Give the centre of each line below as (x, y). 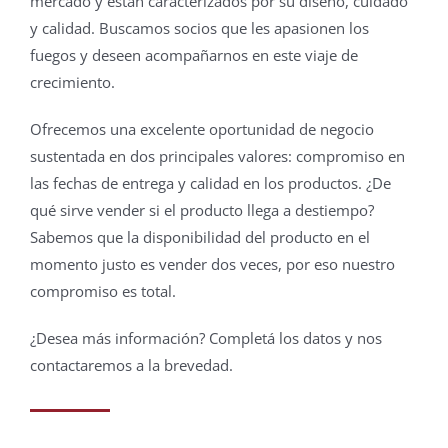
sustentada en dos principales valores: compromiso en (217, 156)
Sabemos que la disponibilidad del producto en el (199, 237)
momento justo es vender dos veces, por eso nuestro (212, 264)
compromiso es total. (102, 291)
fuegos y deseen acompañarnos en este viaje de (193, 55)
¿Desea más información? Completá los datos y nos (205, 338)
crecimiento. (72, 82)
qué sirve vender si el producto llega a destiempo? (201, 210)
